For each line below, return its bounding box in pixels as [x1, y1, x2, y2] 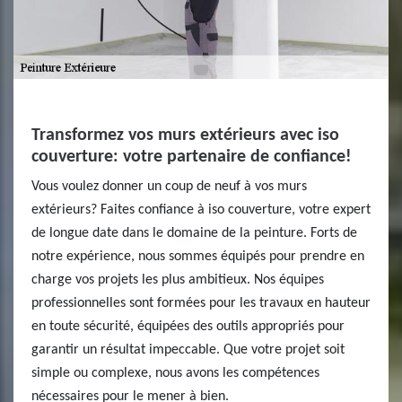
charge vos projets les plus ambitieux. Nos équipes [31, 273, 324, 287]
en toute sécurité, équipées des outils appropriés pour [31, 319, 345, 334]
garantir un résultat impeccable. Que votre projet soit [31, 343, 345, 357]
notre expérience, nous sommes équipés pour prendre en [31, 249, 364, 264]
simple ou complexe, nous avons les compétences [31, 366, 319, 380]
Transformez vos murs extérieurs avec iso [31, 127, 339, 144]
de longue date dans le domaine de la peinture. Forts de [31, 226, 357, 240]
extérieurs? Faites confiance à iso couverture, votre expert [31, 203, 371, 217]
